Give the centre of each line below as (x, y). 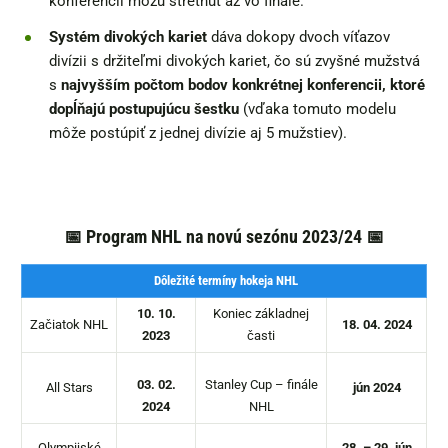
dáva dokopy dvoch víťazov (298, 36)
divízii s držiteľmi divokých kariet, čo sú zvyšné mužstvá (234, 60)
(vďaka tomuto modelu (317, 108)
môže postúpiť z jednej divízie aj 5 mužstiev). (200, 132)
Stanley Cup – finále (261, 384)
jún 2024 (376, 387)
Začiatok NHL (69, 324)
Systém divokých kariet (128, 36)
